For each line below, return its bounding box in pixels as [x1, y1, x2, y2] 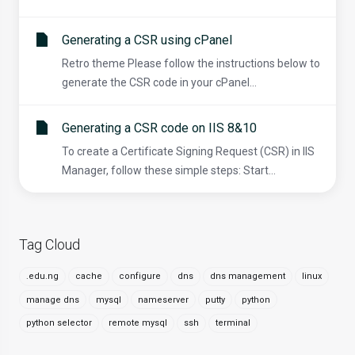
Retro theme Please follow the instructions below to [62, 57, 320, 71]
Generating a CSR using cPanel [62, 32, 232, 48]
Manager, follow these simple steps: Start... [62, 164, 276, 177]
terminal [216, 318, 250, 329]
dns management [210, 271, 285, 282]
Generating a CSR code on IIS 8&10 [62, 120, 257, 136]
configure [119, 271, 161, 282]
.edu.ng [26, 271, 59, 282]
